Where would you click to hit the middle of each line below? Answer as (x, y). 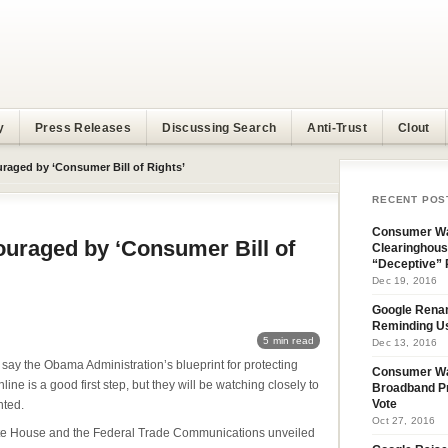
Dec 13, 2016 (405, 342)
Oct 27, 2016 (404, 420)
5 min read (289, 340)
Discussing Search (219, 128)
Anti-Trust (337, 128)
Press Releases (83, 128)
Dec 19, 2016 (405, 280)
